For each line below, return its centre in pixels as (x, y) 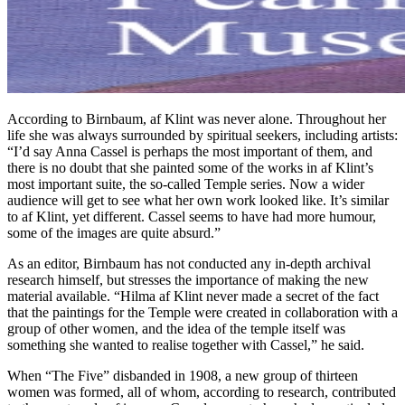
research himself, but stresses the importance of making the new (188, 279)
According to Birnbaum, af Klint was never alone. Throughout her (197, 118)
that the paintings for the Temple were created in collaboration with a (202, 312)
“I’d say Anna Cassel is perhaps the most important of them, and (190, 151)
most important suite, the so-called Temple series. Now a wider (186, 184)
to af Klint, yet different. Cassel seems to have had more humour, (192, 216)
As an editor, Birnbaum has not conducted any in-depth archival (189, 263)
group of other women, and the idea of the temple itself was (176, 328)
